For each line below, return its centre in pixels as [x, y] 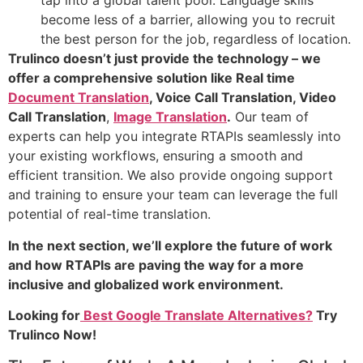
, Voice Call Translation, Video [243, 98]
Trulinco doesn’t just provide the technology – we [164, 59]
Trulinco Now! [52, 335]
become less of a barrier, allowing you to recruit [188, 20]
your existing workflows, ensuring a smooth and [156, 156]
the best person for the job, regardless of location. [196, 39]
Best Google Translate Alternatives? [196, 316]
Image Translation [170, 117]
